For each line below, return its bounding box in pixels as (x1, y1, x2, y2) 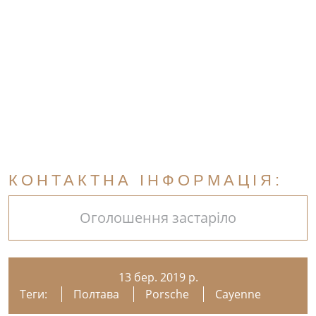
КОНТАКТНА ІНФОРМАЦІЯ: (8, 171, 283, 189)
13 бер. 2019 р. (118, 269, 198, 285)
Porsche (145, 286, 189, 302)
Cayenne (215, 286, 261, 302)
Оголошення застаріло (80, 208, 236, 227)
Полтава (73, 286, 119, 302)
